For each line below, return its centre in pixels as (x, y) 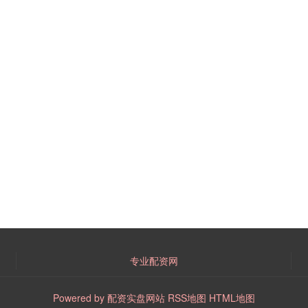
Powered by (80, 297)
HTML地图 (232, 297)
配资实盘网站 (136, 297)
